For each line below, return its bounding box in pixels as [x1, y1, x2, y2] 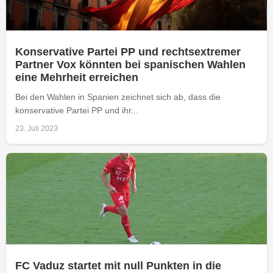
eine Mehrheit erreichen [15, 71, 138, 83]
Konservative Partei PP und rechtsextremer [15, 45, 241, 58]
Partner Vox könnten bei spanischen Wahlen [15, 58, 246, 71]
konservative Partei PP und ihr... [15, 105, 138, 115]
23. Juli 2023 [15, 124, 58, 133]
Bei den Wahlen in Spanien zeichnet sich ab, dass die [15, 91, 221, 102]
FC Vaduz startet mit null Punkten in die [15, 259, 221, 272]
